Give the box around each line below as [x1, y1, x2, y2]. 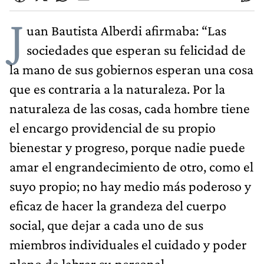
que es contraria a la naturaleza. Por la [9, 80, 225, 97]
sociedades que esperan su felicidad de [27, 41, 246, 58]
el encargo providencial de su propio [9, 119, 216, 136]
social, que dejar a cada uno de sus [9, 216, 203, 233]
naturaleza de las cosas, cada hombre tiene [9, 100, 250, 116]
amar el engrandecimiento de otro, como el [9, 158, 253, 174]
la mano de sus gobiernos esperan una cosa [9, 61, 253, 77]
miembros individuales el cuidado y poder [9, 236, 247, 252]
